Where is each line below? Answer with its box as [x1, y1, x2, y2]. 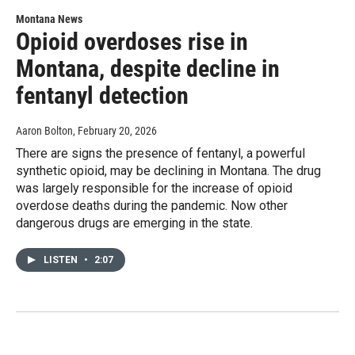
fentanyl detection [16, 82, 189, 110]
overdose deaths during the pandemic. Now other [16, 198, 288, 214]
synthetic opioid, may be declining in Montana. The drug [16, 163, 321, 179]
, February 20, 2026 [73, 124, 157, 138]
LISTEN [44, 254, 80, 266]
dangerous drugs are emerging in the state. [16, 216, 253, 231]
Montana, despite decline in [16, 55, 280, 83]
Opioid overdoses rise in [16, 28, 248, 56]
